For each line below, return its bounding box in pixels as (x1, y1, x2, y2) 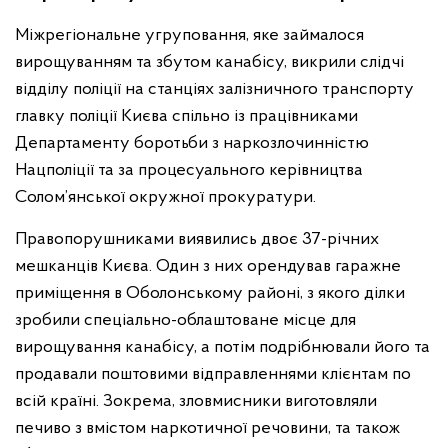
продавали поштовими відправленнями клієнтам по (15, 365, 411, 384)
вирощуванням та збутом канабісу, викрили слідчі (15, 53, 404, 72)
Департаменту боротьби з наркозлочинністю (15, 134, 369, 153)
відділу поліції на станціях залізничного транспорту (15, 80, 414, 99)
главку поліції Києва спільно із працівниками (15, 107, 358, 126)
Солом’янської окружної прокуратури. (15, 188, 316, 207)
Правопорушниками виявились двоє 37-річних (15, 230, 379, 249)
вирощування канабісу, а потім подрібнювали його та (15, 338, 430, 357)
